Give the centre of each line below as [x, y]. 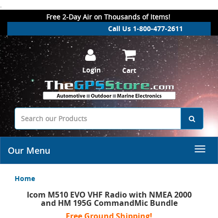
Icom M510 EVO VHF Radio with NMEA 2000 [109, 195]
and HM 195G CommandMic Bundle [109, 203]
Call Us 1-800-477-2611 [145, 28]
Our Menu [29, 150]
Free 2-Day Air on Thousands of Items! [108, 17]
